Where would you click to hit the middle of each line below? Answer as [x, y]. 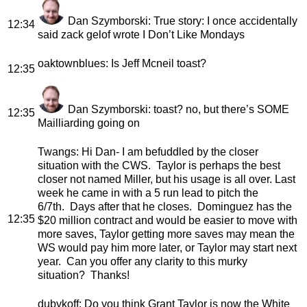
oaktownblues [72, 63]
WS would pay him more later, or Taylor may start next [167, 247]
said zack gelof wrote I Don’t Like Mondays [141, 34]
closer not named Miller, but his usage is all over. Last [167, 179]
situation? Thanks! [84, 275]
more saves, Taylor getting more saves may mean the [166, 234]
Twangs [57, 151]
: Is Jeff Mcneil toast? [156, 63]
